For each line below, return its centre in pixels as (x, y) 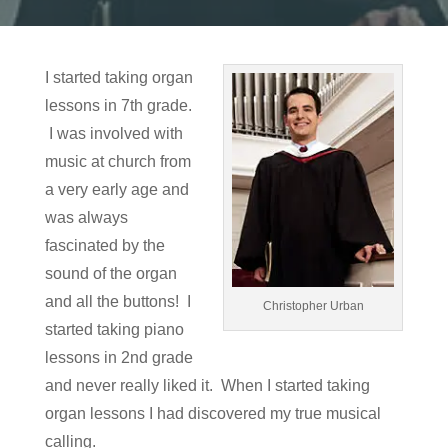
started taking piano (114, 329)
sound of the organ (110, 273)
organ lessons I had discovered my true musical (212, 413)
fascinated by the (104, 245)
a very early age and (116, 189)
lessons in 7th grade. (118, 105)
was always (86, 217)
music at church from (117, 161)
